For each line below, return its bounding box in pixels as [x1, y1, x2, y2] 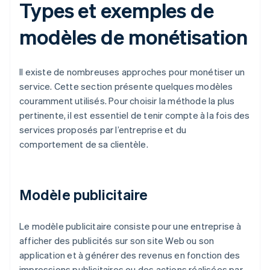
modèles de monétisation [19, 24, 248, 50]
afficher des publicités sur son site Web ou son [19, 234, 215, 247]
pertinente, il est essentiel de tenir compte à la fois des [19, 109, 250, 122]
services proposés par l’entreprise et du [19, 124, 186, 136]
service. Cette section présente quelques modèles [19, 80, 233, 93]
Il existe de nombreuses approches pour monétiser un [19, 66, 245, 78]
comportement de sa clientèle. [19, 138, 148, 151]
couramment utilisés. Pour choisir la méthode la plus [19, 95, 235, 107]
